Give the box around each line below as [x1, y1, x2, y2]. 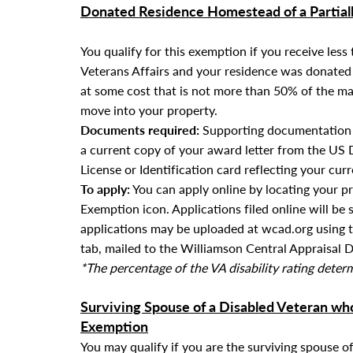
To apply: [80, 181, 130, 196]
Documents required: [80, 122, 199, 137]
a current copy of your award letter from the [80, 142, 329, 157]
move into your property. [80, 102, 217, 117]
